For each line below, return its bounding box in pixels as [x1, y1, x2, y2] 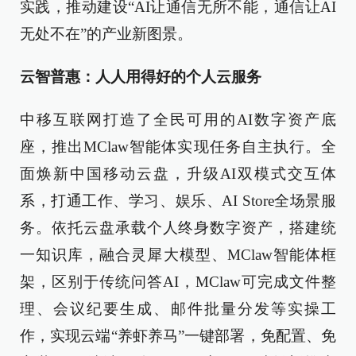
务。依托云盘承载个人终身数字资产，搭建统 [20, 219, 336, 236]
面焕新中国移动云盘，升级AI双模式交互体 [20, 165, 336, 182]
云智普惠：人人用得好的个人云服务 [20, 68, 261, 85]
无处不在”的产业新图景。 [20, 25, 192, 42]
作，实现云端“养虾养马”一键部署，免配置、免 [20, 327, 336, 344]
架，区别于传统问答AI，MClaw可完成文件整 [20, 273, 336, 290]
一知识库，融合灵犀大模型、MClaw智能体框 [20, 246, 336, 263]
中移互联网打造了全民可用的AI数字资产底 [20, 111, 336, 128]
